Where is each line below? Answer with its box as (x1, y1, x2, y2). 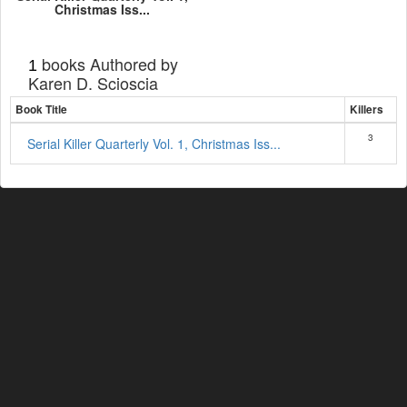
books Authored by (37, 52, 178, 75)
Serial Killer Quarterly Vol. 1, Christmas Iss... (27, 134, 281, 153)
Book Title (15, 102, 67, 117)
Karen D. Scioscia (28, 71, 158, 94)
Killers (350, 102, 383, 117)
